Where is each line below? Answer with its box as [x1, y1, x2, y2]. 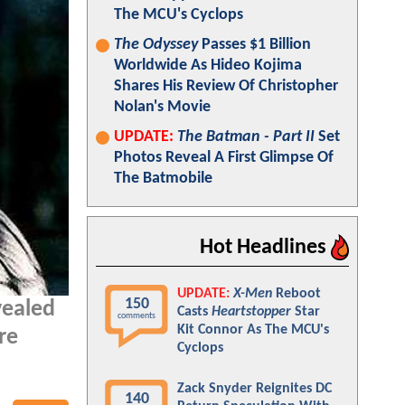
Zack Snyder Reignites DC [177, 381, 332, 396]
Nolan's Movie [114, 99, 211, 116]
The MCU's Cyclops [114, 6, 243, 24]
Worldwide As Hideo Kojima [114, 57, 302, 74]
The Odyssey [114, 36, 198, 53]
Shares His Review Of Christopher [114, 78, 338, 95]
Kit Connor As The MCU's [177, 323, 329, 337]
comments [118, 311, 155, 321]
